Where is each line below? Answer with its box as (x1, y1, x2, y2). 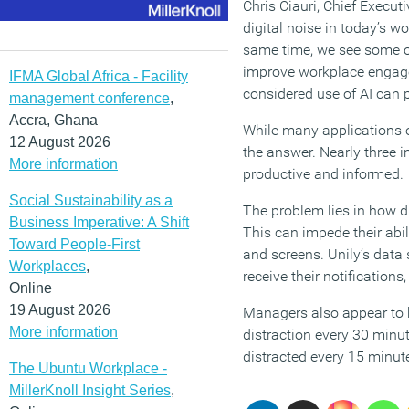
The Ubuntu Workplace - (9, 360, 167, 376)
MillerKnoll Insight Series (9, 382, 171, 398)
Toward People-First (9, 236, 140, 252)
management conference (9, 89, 170, 106)
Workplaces (9, 257, 86, 274)
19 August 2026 (9, 301, 110, 318)
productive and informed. (243, 165, 404, 183)
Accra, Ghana (9, 111, 98, 128)
